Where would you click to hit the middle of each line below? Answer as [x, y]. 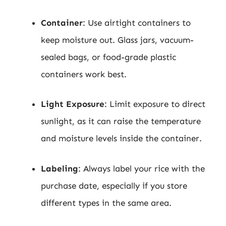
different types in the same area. [106, 203]
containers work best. [84, 74]
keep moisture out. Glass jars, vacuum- [117, 40]
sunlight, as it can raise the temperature [121, 121]
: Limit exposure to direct [155, 104]
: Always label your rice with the [142, 168]
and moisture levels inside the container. [121, 138]
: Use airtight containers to [137, 22]
